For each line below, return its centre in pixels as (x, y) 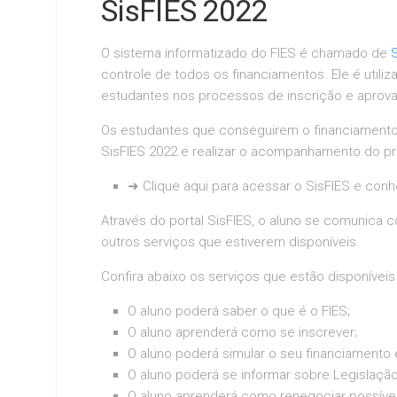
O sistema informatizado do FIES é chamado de (246, 53)
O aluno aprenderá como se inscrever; (242, 332)
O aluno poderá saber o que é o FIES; (239, 311)
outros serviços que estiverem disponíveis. (230, 241)
